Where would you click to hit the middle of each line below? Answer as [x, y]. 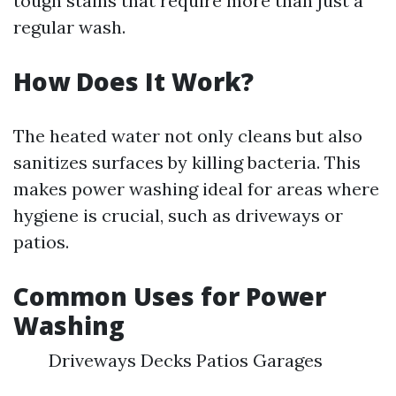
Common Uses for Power [170, 296]
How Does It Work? [133, 81]
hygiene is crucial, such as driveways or [178, 215]
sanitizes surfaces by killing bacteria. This [187, 162]
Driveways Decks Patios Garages [186, 360]
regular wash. [69, 27]
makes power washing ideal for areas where [196, 189]
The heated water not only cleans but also [188, 136]
